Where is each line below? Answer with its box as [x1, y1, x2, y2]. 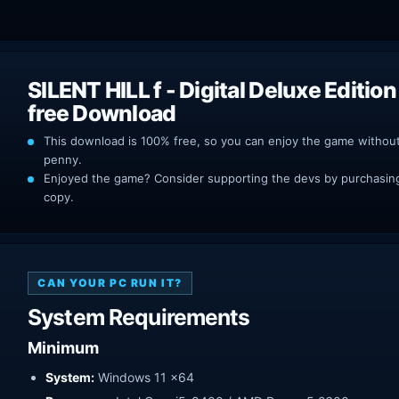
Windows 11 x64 [94, 369, 194, 385]
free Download [28, 99, 176, 126]
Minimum [28, 338, 99, 357]
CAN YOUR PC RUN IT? [37, 275, 183, 289]
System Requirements [28, 303, 250, 330]
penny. [44, 151, 82, 167]
